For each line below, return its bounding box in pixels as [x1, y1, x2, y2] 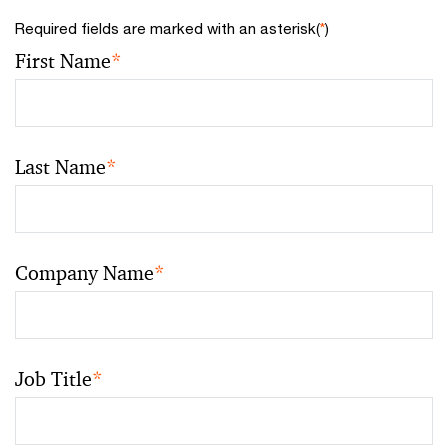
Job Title [15, 366, 92, 392]
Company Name [15, 260, 154, 286]
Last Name [15, 154, 106, 180]
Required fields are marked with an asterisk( [15, 19, 320, 37]
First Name [15, 48, 111, 74]
